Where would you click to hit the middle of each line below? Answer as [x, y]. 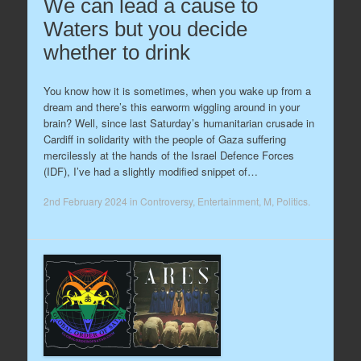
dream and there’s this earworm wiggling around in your [171, 106]
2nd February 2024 [85, 201]
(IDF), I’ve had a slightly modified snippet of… [150, 171]
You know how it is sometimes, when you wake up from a [177, 90]
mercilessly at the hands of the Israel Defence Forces [168, 155]
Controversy [166, 201]
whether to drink [116, 52]
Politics [292, 201]
